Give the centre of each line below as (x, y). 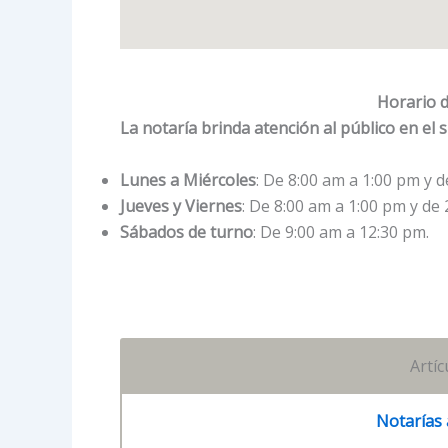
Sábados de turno (186, 231)
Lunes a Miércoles (188, 179)
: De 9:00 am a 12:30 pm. (341, 231)
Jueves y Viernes (181, 205)
